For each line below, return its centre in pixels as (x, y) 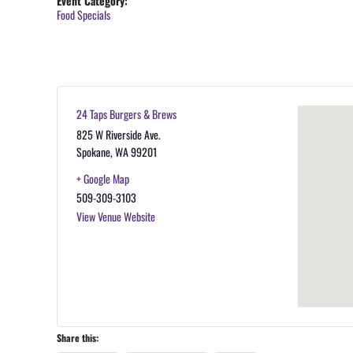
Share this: (78, 338)
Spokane (93, 152)
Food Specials (84, 15)
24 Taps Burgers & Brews (126, 114)
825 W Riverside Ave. (119, 134)
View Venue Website (116, 216)
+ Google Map (103, 178)
